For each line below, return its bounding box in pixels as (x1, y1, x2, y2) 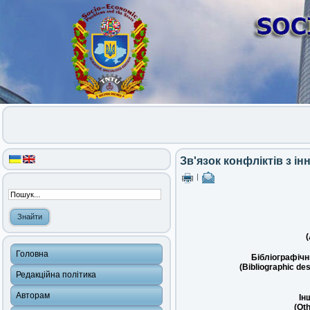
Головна (16, 249, 48, 259)
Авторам (16, 291, 50, 300)
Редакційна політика (16, 270, 96, 280)
